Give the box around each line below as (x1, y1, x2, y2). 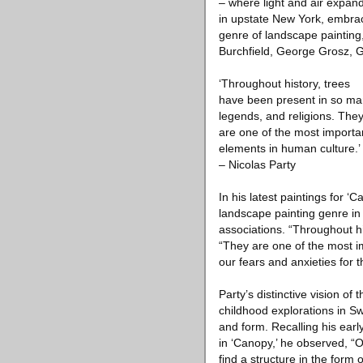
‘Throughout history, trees (219, 77, 350, 90)
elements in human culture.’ (219, 142, 361, 155)
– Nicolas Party (219, 158, 296, 171)
